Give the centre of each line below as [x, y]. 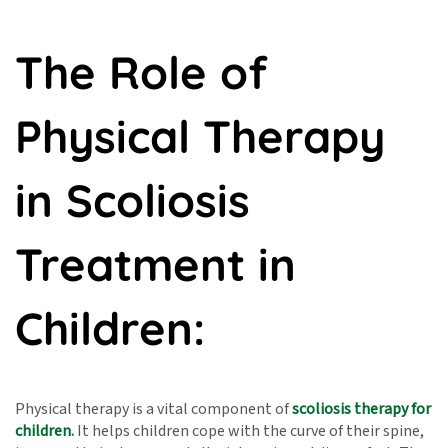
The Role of [141, 72]
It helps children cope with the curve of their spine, [249, 430]
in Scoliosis [132, 200]
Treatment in [155, 264]
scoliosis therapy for [361, 408]
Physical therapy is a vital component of [153, 408]
